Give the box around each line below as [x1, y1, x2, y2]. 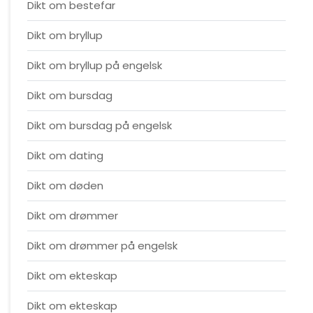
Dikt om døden [27, 178, 103, 193]
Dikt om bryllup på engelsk [27, 58, 162, 73]
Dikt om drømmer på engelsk [27, 238, 177, 253]
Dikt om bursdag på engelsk [27, 118, 172, 133]
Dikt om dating [27, 148, 103, 163]
